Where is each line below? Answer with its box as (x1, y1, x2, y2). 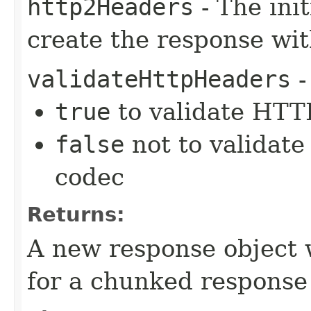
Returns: (27, 202, 125, 226)
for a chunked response (27, 267, 308, 295)
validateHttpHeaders (27, 65, 291, 93)
